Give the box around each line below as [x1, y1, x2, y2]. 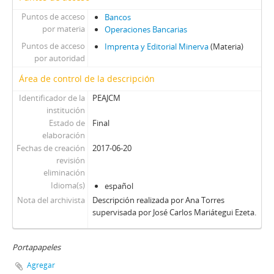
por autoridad [34, 53, 85, 64]
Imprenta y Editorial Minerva [104, 41, 209, 52]
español [104, 180, 133, 191]
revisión [56, 155, 85, 166]
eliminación [43, 167, 85, 178]
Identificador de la [18, 92, 85, 103]
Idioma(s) [50, 180, 85, 191]
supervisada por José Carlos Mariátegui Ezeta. [92, 207, 256, 218]
